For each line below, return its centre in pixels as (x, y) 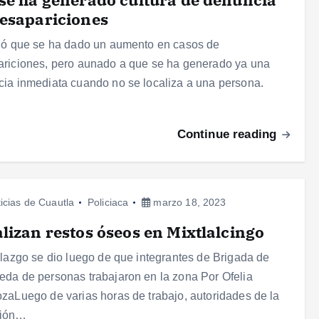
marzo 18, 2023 (188, 203)
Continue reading (229, 135)
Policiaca (108, 203)
